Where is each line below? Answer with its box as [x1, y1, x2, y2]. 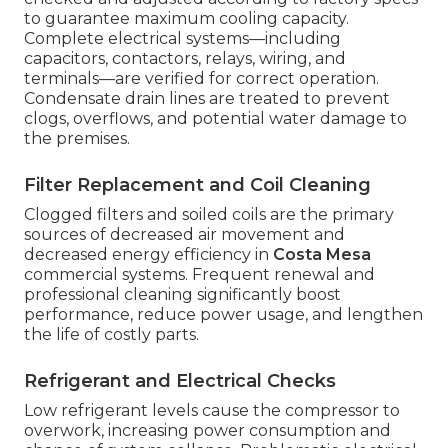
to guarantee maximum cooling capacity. [24, 9, 349, 29]
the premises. [24, 129, 130, 149]
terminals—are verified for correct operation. [24, 69, 379, 89]
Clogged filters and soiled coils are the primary [24, 205, 394, 225]
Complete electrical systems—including [24, 29, 341, 49]
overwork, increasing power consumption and [24, 421, 391, 441]
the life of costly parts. [24, 325, 199, 345]
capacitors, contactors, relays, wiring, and [24, 49, 346, 69]
